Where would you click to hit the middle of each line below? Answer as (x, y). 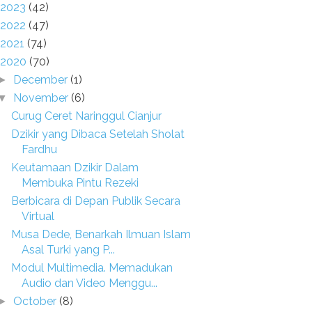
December (42, 80)
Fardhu (39, 149)
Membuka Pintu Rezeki (80, 183)
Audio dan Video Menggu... (89, 283)
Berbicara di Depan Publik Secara (95, 201)
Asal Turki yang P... (68, 250)
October (37, 301)
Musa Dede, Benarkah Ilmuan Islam (101, 234)
